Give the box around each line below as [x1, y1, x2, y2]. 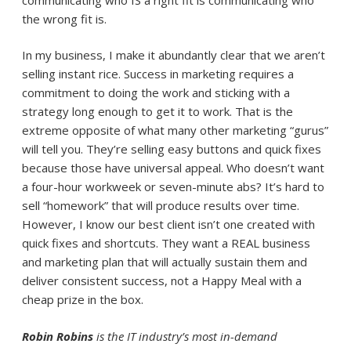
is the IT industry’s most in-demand [93, 327, 277, 344]
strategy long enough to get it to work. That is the [22, 103, 293, 120]
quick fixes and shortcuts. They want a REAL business [22, 235, 310, 251]
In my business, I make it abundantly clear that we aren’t [22, 47, 325, 63]
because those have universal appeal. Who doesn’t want [22, 160, 324, 176]
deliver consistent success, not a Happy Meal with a [22, 273, 302, 289]
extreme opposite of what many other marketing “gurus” [22, 122, 328, 139]
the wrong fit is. [22, 10, 107, 27]
